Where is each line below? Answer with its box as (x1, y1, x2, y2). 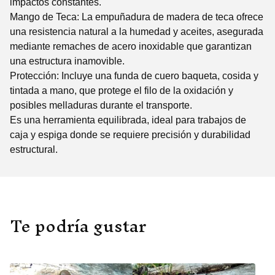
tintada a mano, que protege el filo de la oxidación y (10, 85, 233, 96)
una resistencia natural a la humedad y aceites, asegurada (10, 26, 263, 37)
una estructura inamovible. (10, 56, 125, 67)
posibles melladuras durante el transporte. (10, 100, 192, 111)
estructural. (10, 144, 58, 155)
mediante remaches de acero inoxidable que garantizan (10, 41, 252, 52)
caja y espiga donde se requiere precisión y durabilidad (10, 130, 250, 141)
